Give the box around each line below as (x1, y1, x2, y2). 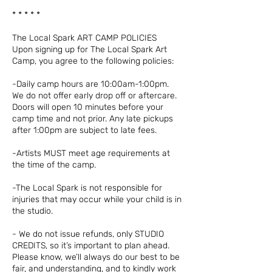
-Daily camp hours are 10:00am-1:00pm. (12, 79, 169, 90)
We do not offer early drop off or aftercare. (12, 90, 177, 101)
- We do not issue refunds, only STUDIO (12, 229, 164, 240)
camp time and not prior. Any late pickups (12, 114, 173, 124)
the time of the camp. (12, 160, 96, 171)
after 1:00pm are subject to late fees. (12, 125, 157, 136)
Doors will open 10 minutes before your (12, 102, 163, 113)
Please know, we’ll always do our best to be (12, 252, 180, 263)
